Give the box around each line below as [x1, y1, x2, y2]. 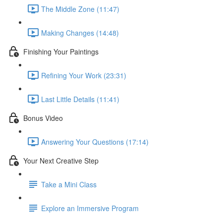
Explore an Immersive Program [41, 203, 139, 213]
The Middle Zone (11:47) [41, 3, 119, 14]
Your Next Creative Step [23, 155, 99, 166]
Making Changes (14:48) [41, 27, 119, 38]
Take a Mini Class [41, 179, 97, 189]
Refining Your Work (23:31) [41, 70, 126, 80]
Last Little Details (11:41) [41, 94, 119, 104]
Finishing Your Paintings [23, 46, 99, 56]
